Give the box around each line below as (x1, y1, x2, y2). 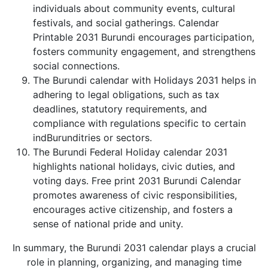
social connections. (33, 60, 120, 72)
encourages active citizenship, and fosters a (33, 203, 233, 215)
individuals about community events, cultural (33, 2, 235, 14)
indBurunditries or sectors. (33, 132, 152, 144)
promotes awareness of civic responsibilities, (33, 189, 237, 201)
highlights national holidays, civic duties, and (33, 160, 235, 172)
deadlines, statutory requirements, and (33, 103, 207, 115)
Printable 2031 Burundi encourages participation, (33, 31, 254, 43)
